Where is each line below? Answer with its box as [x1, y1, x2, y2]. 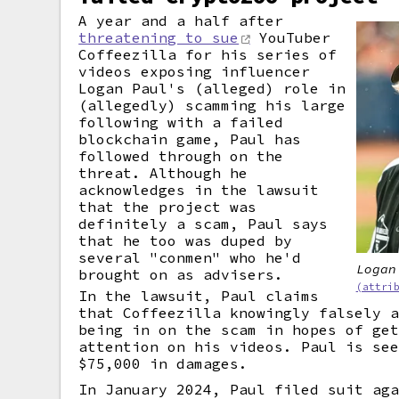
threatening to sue [78, 28, 240, 46]
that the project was [78, 198, 257, 216]
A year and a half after [78, 12, 284, 29]
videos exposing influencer [78, 62, 311, 80]
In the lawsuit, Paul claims [78, 287, 320, 305]
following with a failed [78, 113, 284, 131]
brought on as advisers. [78, 265, 284, 283]
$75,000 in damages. [78, 354, 248, 372]
